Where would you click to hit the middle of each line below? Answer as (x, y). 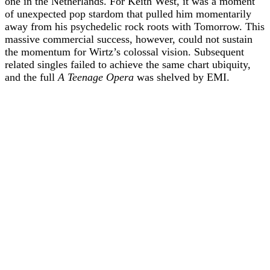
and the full (31, 77)
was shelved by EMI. (182, 77)
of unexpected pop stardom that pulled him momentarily (128, 14)
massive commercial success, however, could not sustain (129, 39)
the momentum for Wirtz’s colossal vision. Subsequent (124, 52)
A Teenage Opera (96, 77)
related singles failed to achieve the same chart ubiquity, (128, 64)
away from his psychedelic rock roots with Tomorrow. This (135, 27)
